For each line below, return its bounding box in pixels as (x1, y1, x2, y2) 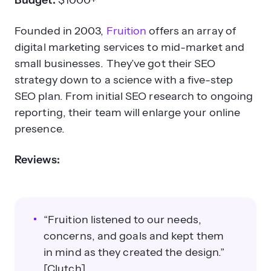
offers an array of (146, 24, 236, 38)
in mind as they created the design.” (44, 246, 225, 259)
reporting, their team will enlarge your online (15, 106, 241, 119)
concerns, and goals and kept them (44, 229, 224, 243)
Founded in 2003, (15, 24, 106, 38)
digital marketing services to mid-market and (15, 41, 244, 54)
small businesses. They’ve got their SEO (15, 57, 216, 70)
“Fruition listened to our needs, (44, 213, 201, 226)
